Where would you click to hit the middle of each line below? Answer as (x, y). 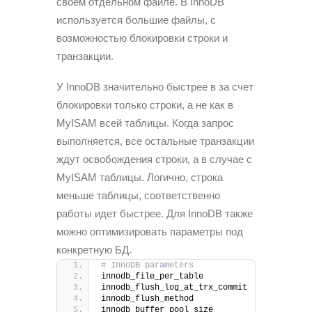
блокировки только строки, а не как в (145, 105)
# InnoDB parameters (147, 265)
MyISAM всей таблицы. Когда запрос (145, 123)
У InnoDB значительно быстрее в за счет (155, 87)
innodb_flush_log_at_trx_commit (174, 288)
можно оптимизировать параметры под (150, 232)
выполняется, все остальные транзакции (155, 141)
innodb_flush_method (147, 299)
